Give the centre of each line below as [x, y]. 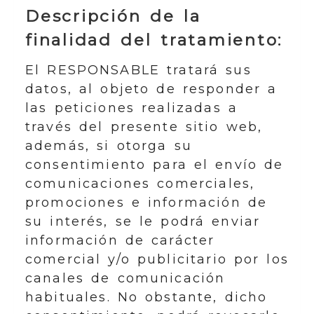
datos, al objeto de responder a [151, 89]
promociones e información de [146, 202]
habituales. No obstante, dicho [146, 297]
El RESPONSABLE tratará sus [138, 70]
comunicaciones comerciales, [140, 183]
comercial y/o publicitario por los [157, 259]
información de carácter [120, 240]
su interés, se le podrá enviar [143, 221]
